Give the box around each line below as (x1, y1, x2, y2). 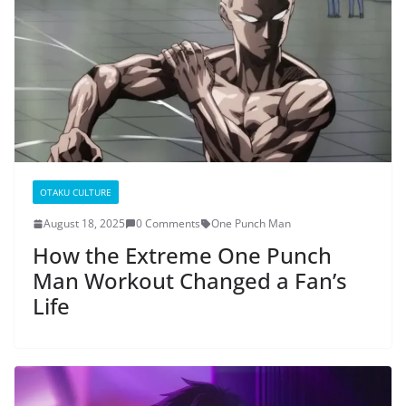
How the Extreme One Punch (33, 240, 332, 271)
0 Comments (136, 216, 200, 232)
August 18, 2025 (43, 216, 125, 232)
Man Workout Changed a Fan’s (33, 266, 347, 296)
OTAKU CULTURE (40, 186, 111, 199)
